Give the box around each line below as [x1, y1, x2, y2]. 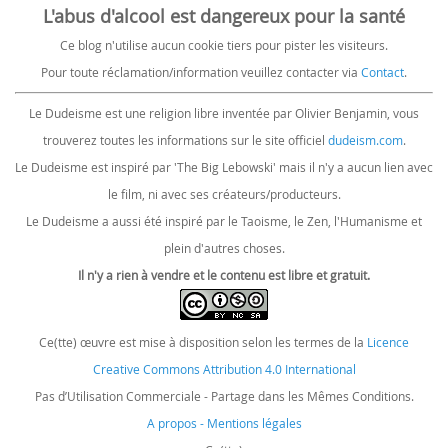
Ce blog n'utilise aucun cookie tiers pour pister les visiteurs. [60, 37, 388, 53]
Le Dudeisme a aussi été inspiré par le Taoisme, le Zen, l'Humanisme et [26, 213, 422, 229]
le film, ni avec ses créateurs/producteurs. [107, 186, 341, 202]
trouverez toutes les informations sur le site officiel [42, 132, 328, 148]
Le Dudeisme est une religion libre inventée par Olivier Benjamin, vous [29, 105, 419, 121]
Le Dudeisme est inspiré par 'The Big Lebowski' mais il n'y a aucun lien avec [15, 159, 433, 175]
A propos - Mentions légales [146, 415, 302, 431]
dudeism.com [327, 132, 403, 148]
